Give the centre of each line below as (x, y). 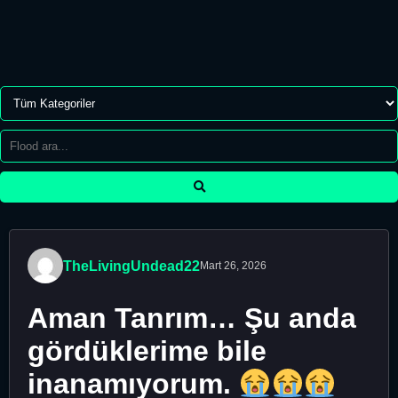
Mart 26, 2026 (233, 266)
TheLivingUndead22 (131, 266)
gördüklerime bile (147, 351)
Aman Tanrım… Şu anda (192, 318)
